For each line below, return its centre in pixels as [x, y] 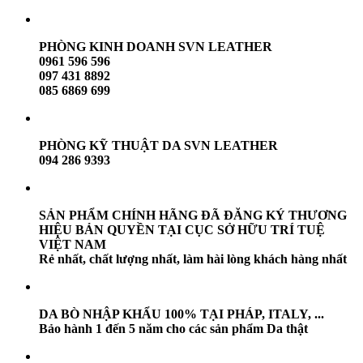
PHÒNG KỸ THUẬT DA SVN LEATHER [158, 145]
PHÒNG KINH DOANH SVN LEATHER [156, 47]
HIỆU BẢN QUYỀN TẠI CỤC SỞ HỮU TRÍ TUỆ [182, 230]
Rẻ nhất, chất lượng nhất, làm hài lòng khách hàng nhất [193, 259]
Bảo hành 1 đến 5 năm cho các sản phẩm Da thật [173, 329]
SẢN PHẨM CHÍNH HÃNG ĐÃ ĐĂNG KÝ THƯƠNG [193, 215]
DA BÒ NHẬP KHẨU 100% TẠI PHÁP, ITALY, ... [181, 314]
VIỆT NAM [73, 244]
